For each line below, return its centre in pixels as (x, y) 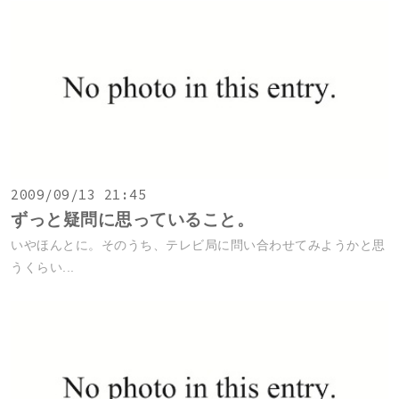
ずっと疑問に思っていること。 (132, 220)
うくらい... (43, 267)
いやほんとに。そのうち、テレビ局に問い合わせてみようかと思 (198, 245)
